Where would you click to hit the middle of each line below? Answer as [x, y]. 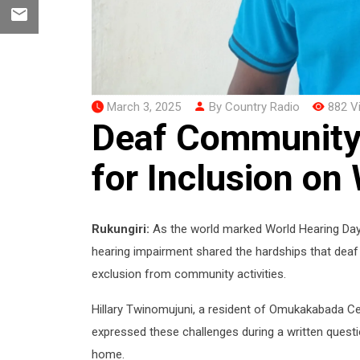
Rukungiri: [121, 229]
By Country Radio [253, 106]
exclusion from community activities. [190, 274]
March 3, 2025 [144, 106]
